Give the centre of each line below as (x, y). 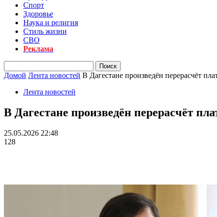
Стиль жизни (45, 31)
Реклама (38, 49)
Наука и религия (51, 23)
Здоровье (38, 14)
